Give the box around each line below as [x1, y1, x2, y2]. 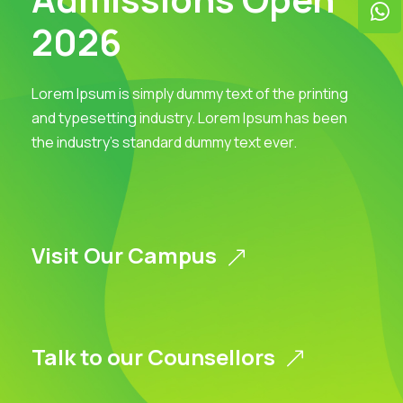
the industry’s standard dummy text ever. [31, 131, 297, 152]
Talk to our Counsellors [31, 341, 275, 372]
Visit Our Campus [31, 240, 217, 271]
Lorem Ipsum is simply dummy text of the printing [31, 83, 348, 103]
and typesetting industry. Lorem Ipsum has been [31, 107, 347, 128]
